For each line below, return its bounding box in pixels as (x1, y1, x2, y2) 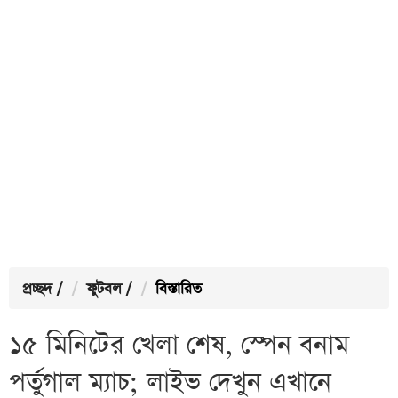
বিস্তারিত (155, 279, 202, 299)
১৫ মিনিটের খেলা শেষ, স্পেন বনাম (9, 328, 349, 363)
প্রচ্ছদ (22, 279, 52, 299)
